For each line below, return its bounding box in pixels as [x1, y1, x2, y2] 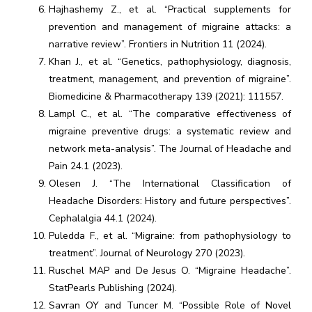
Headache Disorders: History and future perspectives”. [49, 194, 291, 208]
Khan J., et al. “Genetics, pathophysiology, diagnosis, [49, 55, 291, 68]
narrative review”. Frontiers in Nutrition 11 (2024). [49, 38, 267, 51]
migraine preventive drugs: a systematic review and [49, 125, 291, 138]
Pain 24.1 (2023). [49, 159, 123, 173]
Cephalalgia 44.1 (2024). [49, 212, 157, 225]
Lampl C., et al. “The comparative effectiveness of [49, 107, 291, 120]
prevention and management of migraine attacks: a [49, 20, 291, 33]
